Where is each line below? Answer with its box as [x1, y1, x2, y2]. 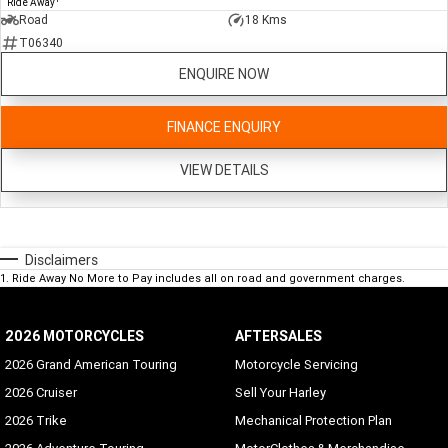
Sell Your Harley [234, 383, 326, 401]
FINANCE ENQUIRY [167, 117, 281, 136]
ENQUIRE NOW [179, 64, 269, 83]
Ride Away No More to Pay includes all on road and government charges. [12, 270, 405, 285]
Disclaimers [25, 250, 98, 269]
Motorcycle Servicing [234, 355, 358, 373]
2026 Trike [5, 411, 67, 429]
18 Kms [244, 12, 287, 27]
